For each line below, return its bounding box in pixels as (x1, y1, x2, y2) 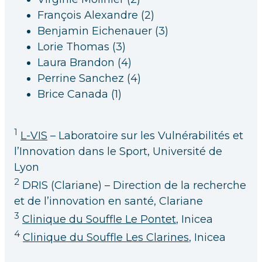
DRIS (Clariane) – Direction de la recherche (19, 179, 246, 192)
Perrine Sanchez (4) (37, 72, 141, 85)
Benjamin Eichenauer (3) (37, 25, 168, 37)
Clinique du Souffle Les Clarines (23, 231, 189, 244)
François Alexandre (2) (37, 9, 154, 22)
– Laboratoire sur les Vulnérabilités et (47, 129, 243, 142)
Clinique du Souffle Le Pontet (22, 213, 176, 226)
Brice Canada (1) (37, 88, 122, 101)
